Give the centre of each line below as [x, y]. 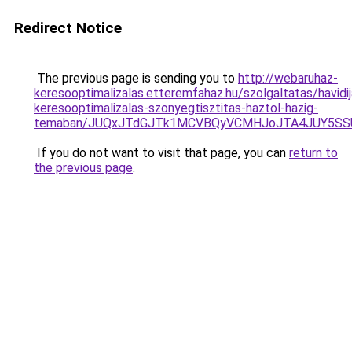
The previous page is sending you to [136, 78]
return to [313, 153]
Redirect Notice [68, 28]
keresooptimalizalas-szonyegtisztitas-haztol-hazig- [176, 108]
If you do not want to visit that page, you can [161, 153]
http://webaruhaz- [288, 78]
